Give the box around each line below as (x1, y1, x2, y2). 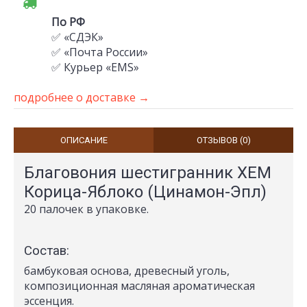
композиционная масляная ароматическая (24, 278, 255, 293)
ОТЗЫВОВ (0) (196, 135, 251, 145)
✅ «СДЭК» (51, 29, 103, 45)
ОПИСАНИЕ (60, 135, 108, 145)
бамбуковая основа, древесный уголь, (24, 263, 230, 278)
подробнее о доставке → (14, 90, 149, 105)
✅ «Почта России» (51, 45, 148, 60)
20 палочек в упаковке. (24, 201, 149, 217)
